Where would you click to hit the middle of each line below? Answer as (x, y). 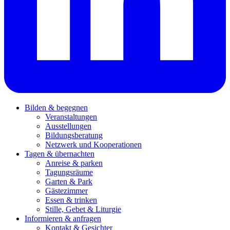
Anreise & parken (74, 163)
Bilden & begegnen (56, 107)
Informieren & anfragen (63, 218)
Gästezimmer (66, 190)
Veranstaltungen (71, 117)
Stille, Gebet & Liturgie (83, 209)
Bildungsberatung (74, 135)
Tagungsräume (69, 172)
